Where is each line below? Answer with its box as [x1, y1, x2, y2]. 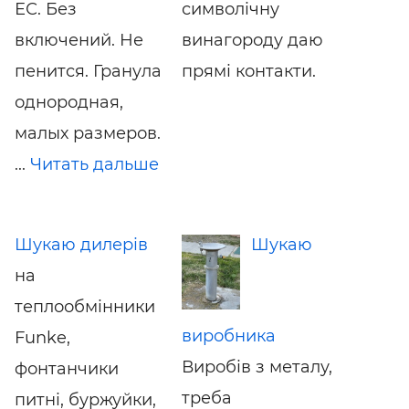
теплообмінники [15, 296, 155, 317]
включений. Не [15, 29, 143, 50]
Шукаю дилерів [15, 234, 148, 255]
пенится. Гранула [15, 60, 162, 81]
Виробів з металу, [181, 356, 332, 377]
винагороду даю [181, 29, 323, 50]
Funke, [15, 327, 70, 348]
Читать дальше [30, 153, 159, 174]
